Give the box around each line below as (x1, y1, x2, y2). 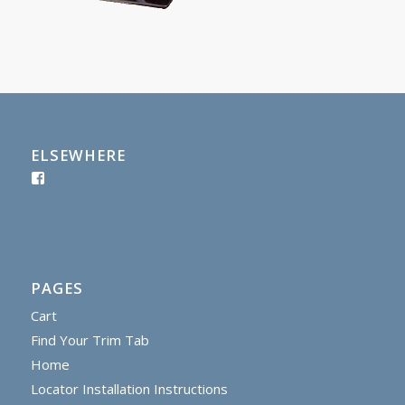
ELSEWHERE (30, 144, 126, 165)
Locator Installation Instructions (30, 379, 228, 398)
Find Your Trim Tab (30, 330, 149, 349)
